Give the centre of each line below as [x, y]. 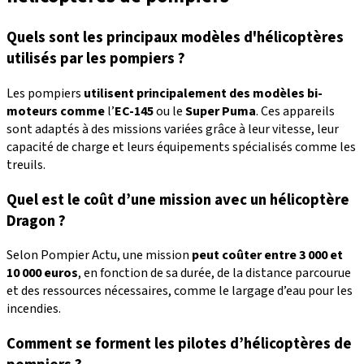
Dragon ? [36, 221]
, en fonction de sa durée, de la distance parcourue [214, 273]
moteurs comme [56, 111]
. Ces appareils [295, 111]
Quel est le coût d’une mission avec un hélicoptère [178, 199]
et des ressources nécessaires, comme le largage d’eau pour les [180, 291]
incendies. [34, 309]
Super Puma [221, 111]
